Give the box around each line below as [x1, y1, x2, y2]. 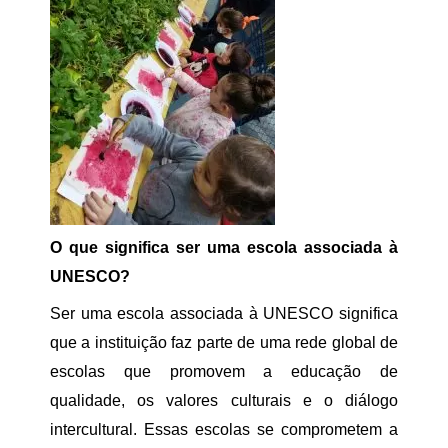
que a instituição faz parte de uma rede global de [50, 334, 398, 351]
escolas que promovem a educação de [50, 363, 398, 380]
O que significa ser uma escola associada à [50, 239, 398, 256]
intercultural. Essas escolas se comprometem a [50, 421, 398, 438]
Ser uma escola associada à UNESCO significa [50, 305, 398, 322]
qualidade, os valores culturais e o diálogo [50, 392, 398, 409]
